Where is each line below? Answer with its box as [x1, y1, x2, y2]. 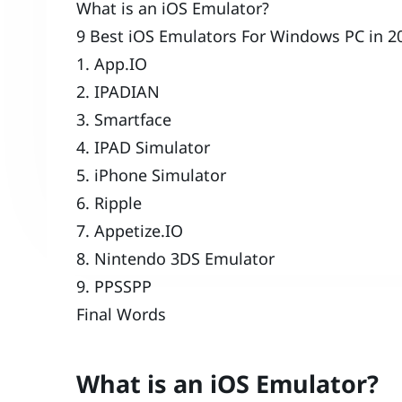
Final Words [76, 303, 167, 326]
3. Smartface [76, 109, 172, 131]
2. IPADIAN [76, 81, 161, 103]
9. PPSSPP [76, 275, 153, 298]
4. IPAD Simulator [76, 136, 211, 159]
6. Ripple [76, 192, 143, 214]
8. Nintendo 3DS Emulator [76, 248, 275, 270]
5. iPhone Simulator [76, 164, 227, 187]
